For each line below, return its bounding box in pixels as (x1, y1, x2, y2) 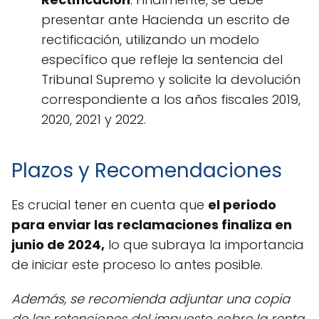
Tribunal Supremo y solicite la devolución (41, 70, 300, 88)
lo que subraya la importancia (105, 235, 304, 253)
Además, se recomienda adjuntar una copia (11, 289, 290, 308)
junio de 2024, (11, 235, 105, 253)
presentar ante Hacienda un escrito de (41, 10, 290, 28)
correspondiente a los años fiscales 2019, (41, 90, 300, 108)
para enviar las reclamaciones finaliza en (11, 215, 292, 234)
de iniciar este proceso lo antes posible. (11, 255, 263, 273)
